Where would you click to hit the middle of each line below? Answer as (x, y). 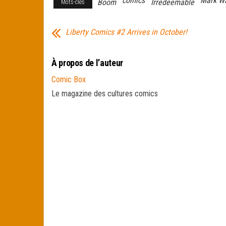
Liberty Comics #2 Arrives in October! (126, 32)
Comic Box (69, 79)
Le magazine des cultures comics (105, 94)
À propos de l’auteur (87, 63)
